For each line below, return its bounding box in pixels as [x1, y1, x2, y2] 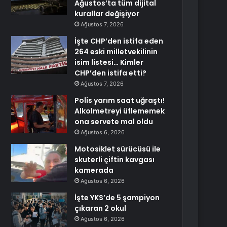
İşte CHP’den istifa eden [74, 36, 164, 46]
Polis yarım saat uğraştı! [74, 95, 165, 105]
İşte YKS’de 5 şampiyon [74, 193, 160, 203]
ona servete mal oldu [74, 117, 154, 127]
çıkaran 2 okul [74, 203, 127, 213]
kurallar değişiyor [74, 9, 140, 19]
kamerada [74, 165, 114, 175]
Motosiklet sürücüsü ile [74, 144, 161, 154]
